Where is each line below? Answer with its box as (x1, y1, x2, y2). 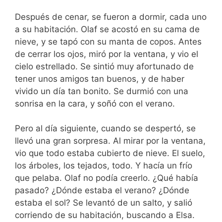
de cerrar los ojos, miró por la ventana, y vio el (15, 49, 198, 59)
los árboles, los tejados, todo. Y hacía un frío (15, 161, 192, 171)
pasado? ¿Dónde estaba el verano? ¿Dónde (15, 185, 189, 196)
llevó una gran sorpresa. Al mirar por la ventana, (15, 136, 206, 146)
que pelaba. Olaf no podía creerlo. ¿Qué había (15, 173, 198, 183)
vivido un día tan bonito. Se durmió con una (15, 86, 188, 96)
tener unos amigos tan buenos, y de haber (15, 73, 184, 84)
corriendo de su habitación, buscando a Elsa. (15, 210, 195, 221)
